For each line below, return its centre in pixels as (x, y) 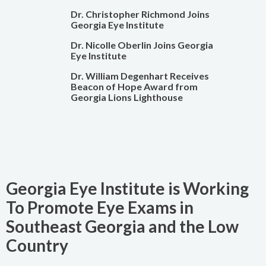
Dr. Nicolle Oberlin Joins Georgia (142, 45)
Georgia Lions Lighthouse (126, 97)
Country (37, 246)
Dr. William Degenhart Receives (140, 76)
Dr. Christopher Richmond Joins (140, 14)
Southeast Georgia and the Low (122, 227)
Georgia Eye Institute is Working (127, 189)
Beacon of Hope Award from (134, 87)
